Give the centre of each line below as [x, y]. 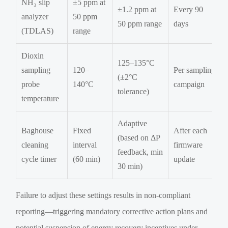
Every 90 [189, 10]
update [184, 159]
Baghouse [38, 131]
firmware [188, 145]
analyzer [35, 17]
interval [85, 145]
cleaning [35, 145]
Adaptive [133, 124]
